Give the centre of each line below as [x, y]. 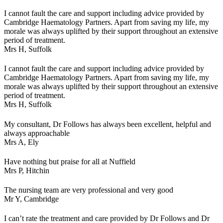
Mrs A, [16, 142]
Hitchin [38, 170]
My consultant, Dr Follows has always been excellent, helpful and [108, 124]
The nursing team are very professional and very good [89, 190]
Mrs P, [15, 170]
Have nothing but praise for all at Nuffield [70, 161]
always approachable [37, 133]
